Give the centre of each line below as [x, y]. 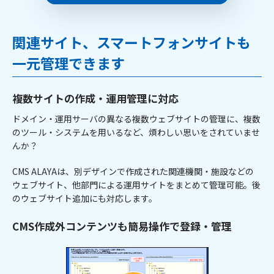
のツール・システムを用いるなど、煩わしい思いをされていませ [136, 132]
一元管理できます [68, 63]
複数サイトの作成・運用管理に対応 [95, 98]
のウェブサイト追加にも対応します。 [85, 198]
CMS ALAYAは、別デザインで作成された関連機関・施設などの [133, 171]
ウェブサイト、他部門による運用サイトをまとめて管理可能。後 [136, 184]
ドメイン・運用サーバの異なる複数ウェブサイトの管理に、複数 [136, 118]
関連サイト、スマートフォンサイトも [131, 42]
